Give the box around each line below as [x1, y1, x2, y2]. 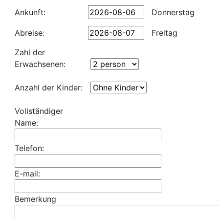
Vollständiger [15, 106, 63, 116]
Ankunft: [15, 7, 45, 17]
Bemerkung [15, 194, 56, 204]
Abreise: [15, 28, 44, 38]
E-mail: [15, 169, 40, 178]
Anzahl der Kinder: [15, 83, 83, 92]
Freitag [149, 28, 177, 38]
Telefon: [15, 143, 44, 153]
